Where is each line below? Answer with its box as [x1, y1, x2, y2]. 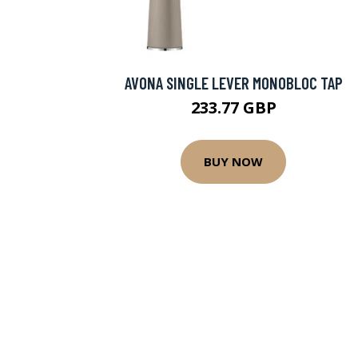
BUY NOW [204, 153, 263, 170]
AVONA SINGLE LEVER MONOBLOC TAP [124, 72, 343, 93]
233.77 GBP [190, 96, 276, 118]
